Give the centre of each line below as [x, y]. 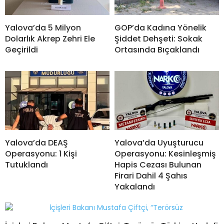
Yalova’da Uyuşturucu [159, 143]
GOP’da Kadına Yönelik [160, 28]
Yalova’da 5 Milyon [43, 28]
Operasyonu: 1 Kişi [41, 154]
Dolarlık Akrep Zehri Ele [50, 39]
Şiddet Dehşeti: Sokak [158, 39]
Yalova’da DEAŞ [36, 143]
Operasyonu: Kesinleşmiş [165, 154]
